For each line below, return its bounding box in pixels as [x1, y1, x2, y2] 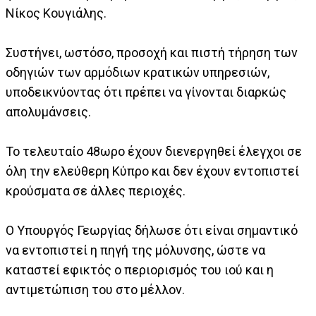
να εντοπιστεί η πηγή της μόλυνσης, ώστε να [6, 243, 265, 258]
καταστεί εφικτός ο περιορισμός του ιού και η [6, 262, 274, 278]
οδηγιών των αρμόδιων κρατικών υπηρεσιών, [6, 65, 269, 80]
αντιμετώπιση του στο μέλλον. [6, 282, 196, 298]
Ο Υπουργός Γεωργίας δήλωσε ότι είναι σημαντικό [6, 223, 298, 238]
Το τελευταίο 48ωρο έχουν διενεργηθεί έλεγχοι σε [6, 144, 302, 159]
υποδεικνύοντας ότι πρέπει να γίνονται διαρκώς [6, 85, 286, 100]
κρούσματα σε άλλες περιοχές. [6, 183, 186, 199]
